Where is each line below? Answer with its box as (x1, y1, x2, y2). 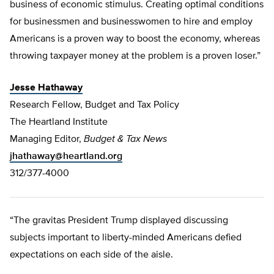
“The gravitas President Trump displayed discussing (10, 216, 228, 226)
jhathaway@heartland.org (10, 152, 122, 162)
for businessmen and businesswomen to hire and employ (10, 17, 253, 28)
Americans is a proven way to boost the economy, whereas (10, 34, 260, 45)
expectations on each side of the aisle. (10, 250, 173, 261)
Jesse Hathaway (10, 83, 83, 94)
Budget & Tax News (84, 135, 167, 145)
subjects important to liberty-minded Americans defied (10, 233, 242, 243)
